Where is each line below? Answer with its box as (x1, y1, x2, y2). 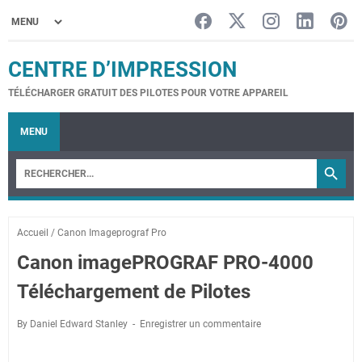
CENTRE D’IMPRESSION (8, 57, 237, 82)
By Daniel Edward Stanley (17, 318, 130, 330)
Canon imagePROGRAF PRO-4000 (17, 251, 314, 274)
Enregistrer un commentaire (140, 318, 261, 330)
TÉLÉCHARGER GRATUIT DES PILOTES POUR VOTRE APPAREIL (8, 87, 288, 99)
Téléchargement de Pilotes (17, 280, 250, 303)
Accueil (17, 227, 48, 238)
